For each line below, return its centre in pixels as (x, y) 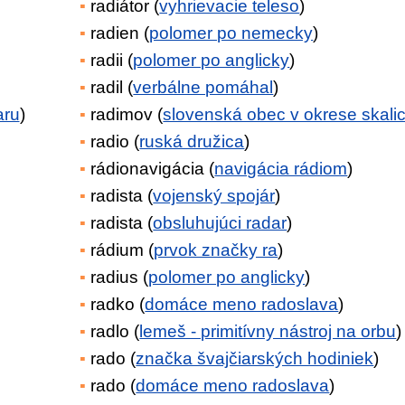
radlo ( (115, 331)
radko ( (118, 304)
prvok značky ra (216, 250)
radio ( (115, 141)
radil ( (112, 87)
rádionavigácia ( (153, 169)
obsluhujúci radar (220, 223)
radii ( (112, 60)
